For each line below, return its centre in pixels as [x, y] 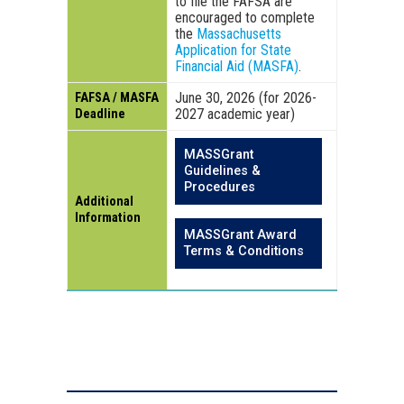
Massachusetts [239, 34]
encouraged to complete [245, 18]
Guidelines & [222, 171]
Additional [104, 202]
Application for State [233, 50]
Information [108, 218]
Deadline [100, 115]
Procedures [220, 188]
